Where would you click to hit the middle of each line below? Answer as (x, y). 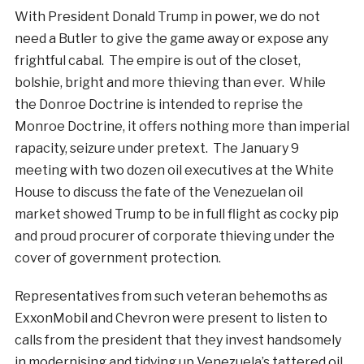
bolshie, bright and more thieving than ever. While (170, 83)
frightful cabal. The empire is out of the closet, (157, 61)
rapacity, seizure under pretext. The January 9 (156, 149)
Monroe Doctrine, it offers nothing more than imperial (182, 127)
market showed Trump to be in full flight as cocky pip (176, 214)
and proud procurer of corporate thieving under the (174, 236)
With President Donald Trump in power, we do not (167, 17)
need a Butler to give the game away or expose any (171, 39)
